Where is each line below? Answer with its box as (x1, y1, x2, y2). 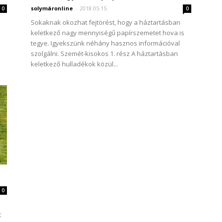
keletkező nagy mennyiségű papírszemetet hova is (31, 28, 184, 37)
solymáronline (31, 4, 73, 12)
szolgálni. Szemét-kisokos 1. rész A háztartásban (31, 49, 178, 58)
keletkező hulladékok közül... (31, 59, 118, 68)
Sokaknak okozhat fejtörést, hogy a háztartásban (31, 18, 180, 27)
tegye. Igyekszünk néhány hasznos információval (31, 39, 180, 48)
